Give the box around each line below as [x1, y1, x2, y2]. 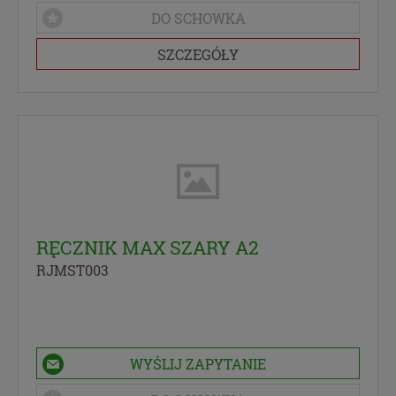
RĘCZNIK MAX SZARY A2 [36, 235, 259, 261]
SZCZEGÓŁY [157, 44, 239, 64]
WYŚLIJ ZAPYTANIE [130, 354, 266, 374]
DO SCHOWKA [150, 8, 246, 27]
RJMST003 [36, 261, 109, 280]
